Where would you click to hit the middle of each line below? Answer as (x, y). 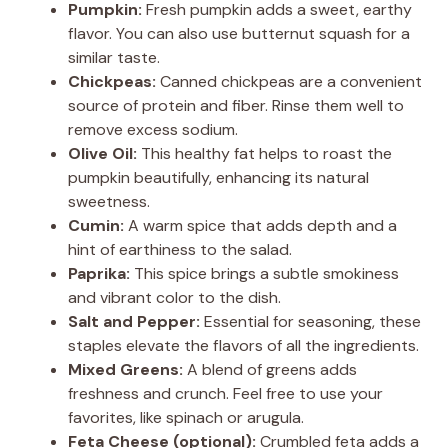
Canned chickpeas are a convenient (289, 81)
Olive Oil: (102, 153)
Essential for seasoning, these (310, 321)
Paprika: (99, 273)
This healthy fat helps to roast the (264, 153)
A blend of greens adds (270, 369)
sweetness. (109, 201)
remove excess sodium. (153, 129)
